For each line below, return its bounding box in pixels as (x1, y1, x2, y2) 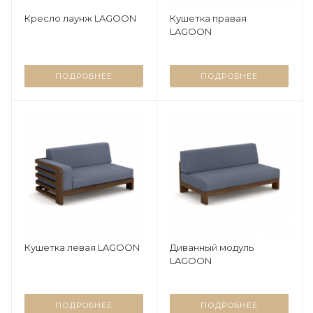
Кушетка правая (170, 13, 247, 24)
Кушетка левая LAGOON (24, 242, 140, 254)
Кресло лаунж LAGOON (24, 13, 136, 24)
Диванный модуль (170, 242, 254, 254)
